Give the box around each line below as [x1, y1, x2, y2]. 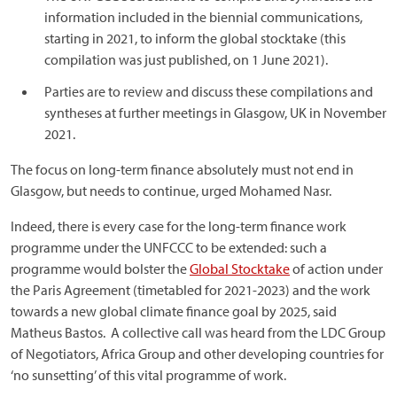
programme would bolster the [11, 259, 190, 277]
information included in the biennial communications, [44, 7, 362, 26]
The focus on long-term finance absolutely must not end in [11, 160, 354, 178]
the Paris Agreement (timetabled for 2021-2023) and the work [11, 280, 370, 299]
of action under [290, 259, 383, 277]
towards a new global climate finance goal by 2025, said [11, 301, 337, 320]
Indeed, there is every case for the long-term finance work [11, 216, 346, 235]
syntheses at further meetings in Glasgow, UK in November [44, 103, 386, 121]
